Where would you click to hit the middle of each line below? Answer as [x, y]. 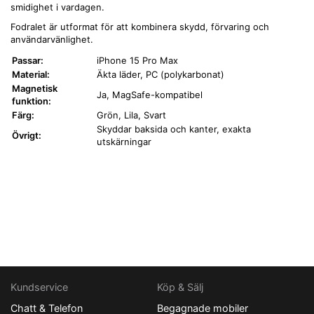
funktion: [32, 101]
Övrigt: [27, 136]
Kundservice [39, 287]
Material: [31, 75]
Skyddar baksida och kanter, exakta [174, 129]
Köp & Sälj [180, 287]
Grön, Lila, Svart [131, 115]
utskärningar [124, 142]
